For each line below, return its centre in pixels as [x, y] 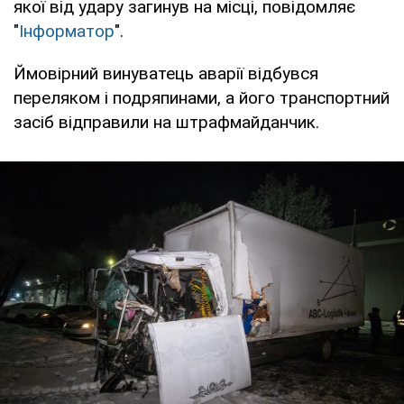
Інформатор [67, 31]
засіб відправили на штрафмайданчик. [166, 122]
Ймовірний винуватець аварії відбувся [166, 73]
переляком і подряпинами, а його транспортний [202, 97]
